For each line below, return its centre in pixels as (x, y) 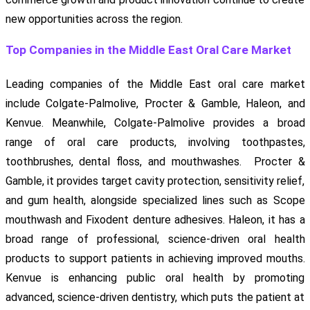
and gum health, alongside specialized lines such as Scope (155, 200)
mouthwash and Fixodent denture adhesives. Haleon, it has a (155, 219)
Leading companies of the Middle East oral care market (155, 84)
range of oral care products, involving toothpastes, (155, 142)
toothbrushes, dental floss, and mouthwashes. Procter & (155, 161)
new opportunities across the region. (94, 19)
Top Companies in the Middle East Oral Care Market (148, 49)
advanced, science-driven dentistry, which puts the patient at (155, 297)
